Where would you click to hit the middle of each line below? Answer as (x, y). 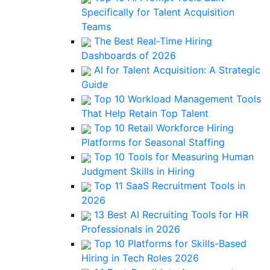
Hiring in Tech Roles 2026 (140, 258)
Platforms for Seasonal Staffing (153, 142)
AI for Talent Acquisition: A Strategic (176, 70)
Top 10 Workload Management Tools (176, 99)
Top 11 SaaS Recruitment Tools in (168, 186)
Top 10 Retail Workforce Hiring (162, 128)
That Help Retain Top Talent (145, 113)
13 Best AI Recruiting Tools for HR (170, 215)
